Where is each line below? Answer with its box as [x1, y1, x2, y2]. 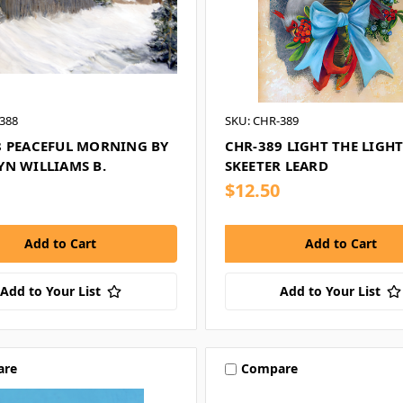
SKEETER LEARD [224, 157, 328, 175]
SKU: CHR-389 [224, 112, 299, 130]
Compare [240, 360, 298, 378]
